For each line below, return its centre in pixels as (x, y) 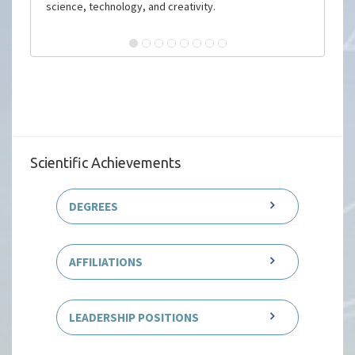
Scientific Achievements (106, 162)
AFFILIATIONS (106, 261)
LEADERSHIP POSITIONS (134, 317)
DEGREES (94, 206)
